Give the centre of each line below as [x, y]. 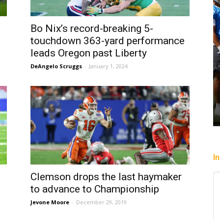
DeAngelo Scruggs [56, 66]
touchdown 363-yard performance [108, 41]
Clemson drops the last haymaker [106, 177]
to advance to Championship [95, 189]
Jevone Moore [50, 202]
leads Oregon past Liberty [89, 53]
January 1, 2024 [108, 66]
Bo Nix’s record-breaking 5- [92, 28]
